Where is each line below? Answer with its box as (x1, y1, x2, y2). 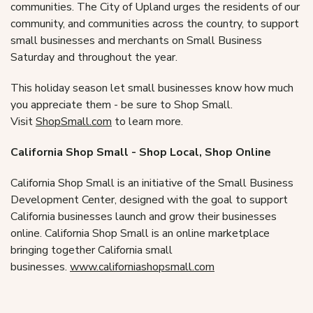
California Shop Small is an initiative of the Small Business (10, 175, 293, 191)
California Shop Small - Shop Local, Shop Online (10, 145, 271, 160)
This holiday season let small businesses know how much (10, 80, 293, 96)
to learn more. (112, 114, 186, 129)
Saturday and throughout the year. (10, 50, 180, 65)
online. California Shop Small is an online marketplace (10, 226, 270, 241)
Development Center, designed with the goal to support (10, 192, 288, 208)
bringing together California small (10, 242, 173, 258)
